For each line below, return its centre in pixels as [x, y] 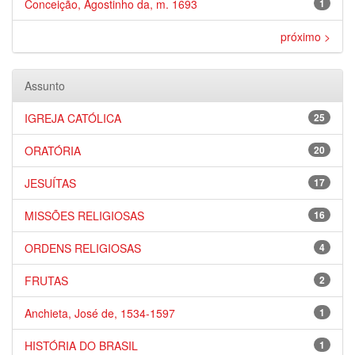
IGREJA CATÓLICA [73, 118]
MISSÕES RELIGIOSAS [84, 216]
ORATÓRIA [53, 151]
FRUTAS [46, 281]
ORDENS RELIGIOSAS [83, 248]
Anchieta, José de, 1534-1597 [100, 313]
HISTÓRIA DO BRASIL [81, 345]
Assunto [45, 86]
